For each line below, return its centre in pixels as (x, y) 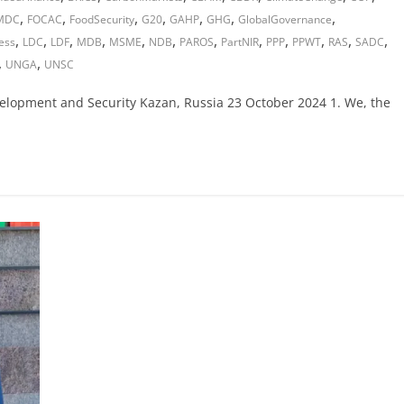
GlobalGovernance (285, 19)
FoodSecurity (102, 19)
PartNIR (240, 41)
